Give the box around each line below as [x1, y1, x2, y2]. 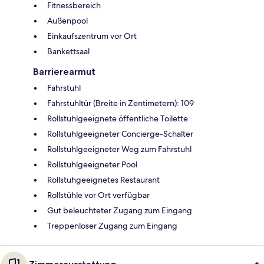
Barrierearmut [33, 66, 95, 78]
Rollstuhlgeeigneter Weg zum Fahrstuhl [47, 144, 192, 155]
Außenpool [47, 15, 88, 27]
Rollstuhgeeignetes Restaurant [47, 174, 160, 186]
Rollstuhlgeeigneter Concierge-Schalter [47, 128, 193, 140]
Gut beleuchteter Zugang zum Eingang [47, 205, 192, 216]
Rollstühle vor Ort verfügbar [47, 190, 150, 201]
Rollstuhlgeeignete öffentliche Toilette [47, 113, 188, 124]
